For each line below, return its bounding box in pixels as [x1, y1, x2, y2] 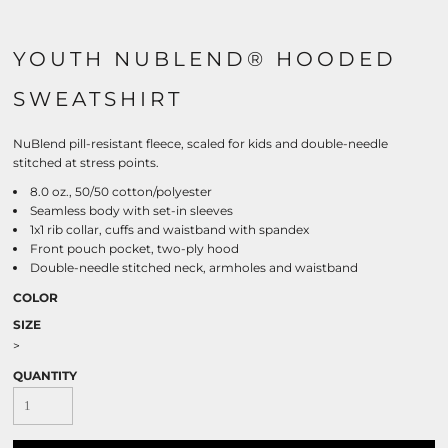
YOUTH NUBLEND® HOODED [13, 47, 397, 71]
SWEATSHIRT [13, 87, 183, 111]
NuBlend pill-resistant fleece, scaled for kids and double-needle [13, 136, 388, 151]
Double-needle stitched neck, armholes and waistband [30, 260, 358, 275]
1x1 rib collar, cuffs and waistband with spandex [30, 222, 309, 237]
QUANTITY [13, 368, 77, 383]
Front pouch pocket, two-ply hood [30, 241, 239, 256]
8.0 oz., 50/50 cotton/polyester [30, 184, 212, 199]
